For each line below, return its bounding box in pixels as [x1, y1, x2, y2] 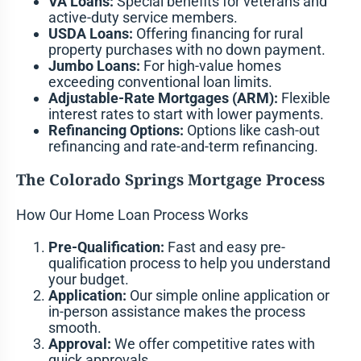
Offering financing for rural [133, 25, 303, 43]
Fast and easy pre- [164, 239, 285, 256]
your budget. [48, 271, 129, 288]
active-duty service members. [48, 9, 238, 27]
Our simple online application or [127, 287, 330, 305]
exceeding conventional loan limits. [48, 73, 272, 91]
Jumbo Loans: [48, 57, 140, 75]
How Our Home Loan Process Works [16, 206, 248, 224]
